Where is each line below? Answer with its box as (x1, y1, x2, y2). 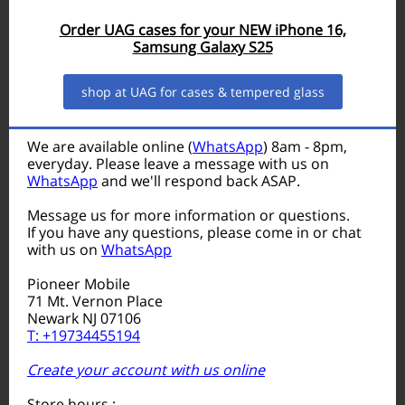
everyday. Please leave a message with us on (27, 154, 329, 174)
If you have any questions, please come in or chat (27, 222, 362, 242)
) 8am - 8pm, (263, 137, 347, 156)
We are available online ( (27, 137, 193, 156)
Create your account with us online (27, 360, 265, 380)
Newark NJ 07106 (27, 308, 141, 328)
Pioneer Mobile (27, 274, 130, 294)
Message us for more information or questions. (27, 205, 350, 225)
